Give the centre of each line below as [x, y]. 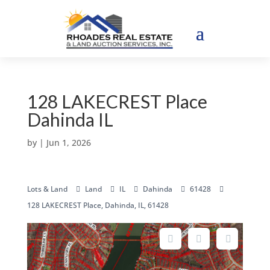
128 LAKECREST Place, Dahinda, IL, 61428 [98, 206]
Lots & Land [47, 189]
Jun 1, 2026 [68, 143]
